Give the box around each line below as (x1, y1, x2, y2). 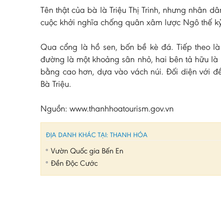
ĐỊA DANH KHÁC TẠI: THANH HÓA (46, 131, 147, 139)
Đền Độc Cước (51, 158, 98, 168)
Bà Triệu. (40, 78, 71, 89)
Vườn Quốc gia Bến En (51, 146, 123, 155)
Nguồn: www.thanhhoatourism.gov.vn (40, 103, 174, 114)
